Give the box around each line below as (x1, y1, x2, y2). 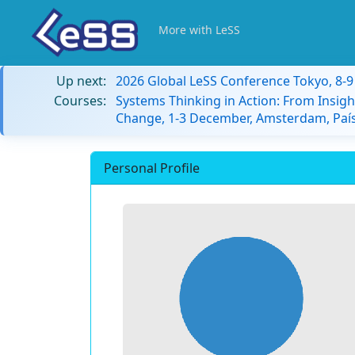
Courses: (54, 92, 106, 109)
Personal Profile (104, 159, 200, 177)
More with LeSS (158, 22, 240, 37)
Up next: (56, 72, 106, 90)
